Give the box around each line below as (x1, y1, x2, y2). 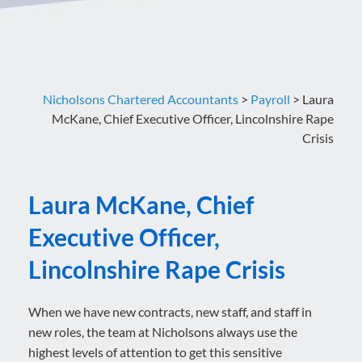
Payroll (250, 91, 290, 107)
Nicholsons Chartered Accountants (43, 91, 238, 107)
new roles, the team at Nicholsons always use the (28, 324, 297, 339)
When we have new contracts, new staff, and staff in (28, 304, 312, 319)
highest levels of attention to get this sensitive (28, 344, 282, 360)
